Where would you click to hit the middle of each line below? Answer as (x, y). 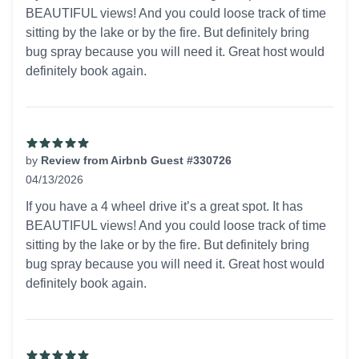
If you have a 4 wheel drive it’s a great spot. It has (164, 206)
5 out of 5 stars (66, 196)
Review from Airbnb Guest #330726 (136, 160)
